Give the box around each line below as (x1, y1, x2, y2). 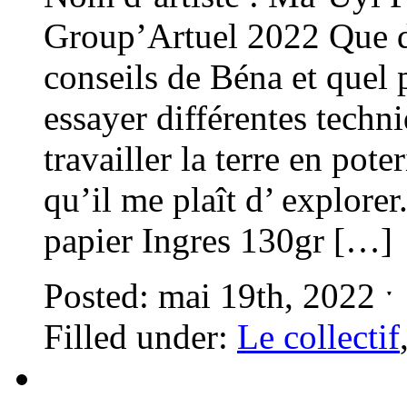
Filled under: (44, 316, 237, 356)
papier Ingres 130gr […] (44, 220, 392, 260)
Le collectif (237, 316, 400, 356)
